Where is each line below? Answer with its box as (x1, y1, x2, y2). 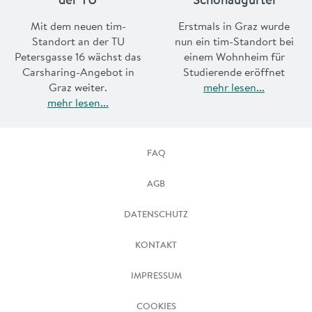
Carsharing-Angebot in (22, 64, 134, 80)
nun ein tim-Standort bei (174, 33, 294, 49)
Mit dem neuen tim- (30, 18, 126, 34)
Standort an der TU (31, 33, 125, 49)
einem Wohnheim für (183, 49, 285, 65)
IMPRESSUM (130, 268, 182, 281)
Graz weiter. (49, 79, 107, 95)
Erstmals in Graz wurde (178, 18, 290, 34)
